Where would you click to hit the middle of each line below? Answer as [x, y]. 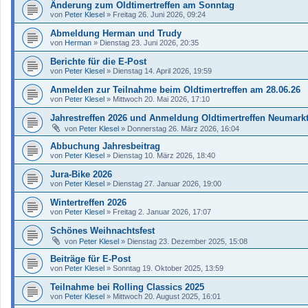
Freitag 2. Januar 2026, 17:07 [162, 211]
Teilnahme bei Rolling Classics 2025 [127, 287]
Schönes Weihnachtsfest [102, 230]
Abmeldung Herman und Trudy [116, 33]
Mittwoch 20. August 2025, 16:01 [167, 296]
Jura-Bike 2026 [81, 174]
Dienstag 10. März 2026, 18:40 [164, 155]
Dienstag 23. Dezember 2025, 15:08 [187, 241]
